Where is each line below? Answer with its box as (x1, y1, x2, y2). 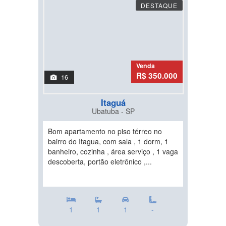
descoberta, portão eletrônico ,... (48, 156, 152, 167)
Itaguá (100, 96, 126, 109)
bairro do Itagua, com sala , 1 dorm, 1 (48, 136, 168, 147)
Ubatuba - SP (91, 106, 135, 117)
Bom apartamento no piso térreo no (48, 126, 162, 137)
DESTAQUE (141, 1, 178, 10)
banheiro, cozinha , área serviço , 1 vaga (48, 146, 178, 157)
